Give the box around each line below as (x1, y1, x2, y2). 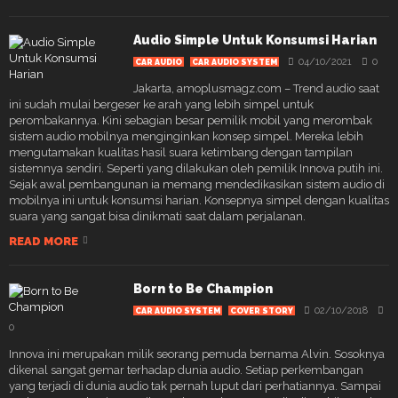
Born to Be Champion (133, 281, 273, 296)
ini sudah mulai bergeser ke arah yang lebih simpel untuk (9, 97, 314, 111)
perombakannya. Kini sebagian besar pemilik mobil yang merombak (9, 113, 372, 127)
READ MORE (9, 234, 78, 248)
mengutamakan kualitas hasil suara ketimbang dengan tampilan (9, 145, 353, 159)
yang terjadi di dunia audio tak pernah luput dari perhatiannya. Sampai (9, 378, 381, 393)
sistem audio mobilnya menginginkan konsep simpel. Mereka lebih (9, 129, 363, 143)
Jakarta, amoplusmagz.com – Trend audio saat (133, 81, 379, 95)
